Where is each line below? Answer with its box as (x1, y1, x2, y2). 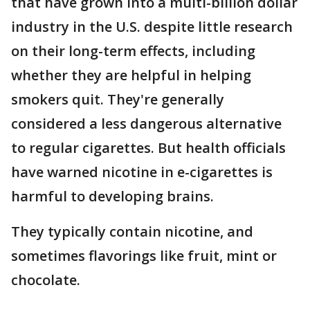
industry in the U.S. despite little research (11, 17, 293, 36)
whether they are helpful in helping (11, 66, 251, 84)
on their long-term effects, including (11, 42, 255, 60)
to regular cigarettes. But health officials (11, 138, 286, 157)
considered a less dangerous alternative (11, 114, 282, 133)
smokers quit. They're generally (11, 90, 224, 109)
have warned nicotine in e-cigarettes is (11, 163, 273, 181)
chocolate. (11, 271, 80, 289)
